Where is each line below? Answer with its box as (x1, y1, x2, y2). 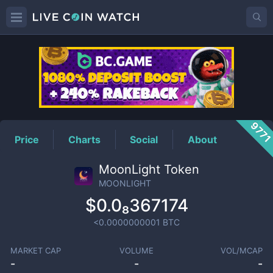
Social (130, 133, 158, 146)
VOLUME (119, 246, 154, 255)
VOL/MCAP (221, 246, 263, 255)
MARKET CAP (10, 246, 61, 255)
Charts (68, 133, 101, 146)
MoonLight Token (98, 162, 199, 177)
